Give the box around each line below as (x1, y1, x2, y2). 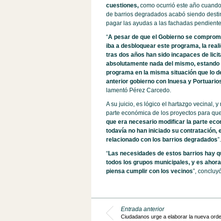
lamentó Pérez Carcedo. (106, 87, 171, 94)
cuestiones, (106, 2, 139, 9)
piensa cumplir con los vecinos (106, 168, 193, 175)
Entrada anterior (120, 206, 164, 213)
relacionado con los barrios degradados (106, 136, 218, 143)
